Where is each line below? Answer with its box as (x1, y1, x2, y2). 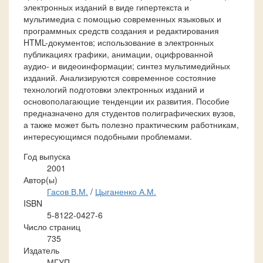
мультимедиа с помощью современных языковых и (23, 12, 221, 25)
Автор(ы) (23, 173, 58, 186)
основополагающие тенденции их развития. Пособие (23, 95, 230, 107)
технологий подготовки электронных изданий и (23, 83, 204, 95)
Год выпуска (23, 150, 70, 162)
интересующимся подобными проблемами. (23, 130, 192, 142)
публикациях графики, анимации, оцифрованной (23, 48, 213, 60)
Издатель (23, 244, 59, 256)
